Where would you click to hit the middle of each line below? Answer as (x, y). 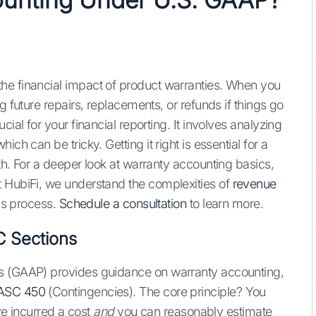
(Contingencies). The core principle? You (156, 292)
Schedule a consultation (123, 204)
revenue (254, 184)
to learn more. (225, 204)
